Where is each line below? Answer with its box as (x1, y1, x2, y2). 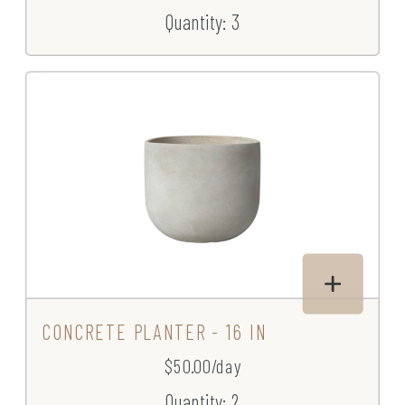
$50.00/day (165, 354, 240, 378)
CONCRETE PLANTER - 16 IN (42, 319, 267, 344)
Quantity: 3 (165, 9, 240, 34)
